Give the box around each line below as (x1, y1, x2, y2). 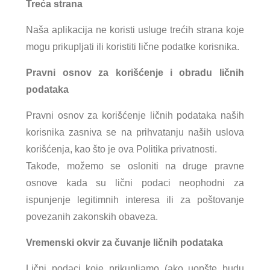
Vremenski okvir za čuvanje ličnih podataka (26, 237, 224, 248)
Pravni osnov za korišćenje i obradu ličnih (26, 67, 244, 78)
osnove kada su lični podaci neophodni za (26, 177, 244, 188)
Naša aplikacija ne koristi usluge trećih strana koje (26, 24, 244, 35)
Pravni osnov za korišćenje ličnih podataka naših (26, 110, 244, 121)
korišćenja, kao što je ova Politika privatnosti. (26, 143, 218, 154)
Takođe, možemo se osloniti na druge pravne (26, 160, 244, 171)
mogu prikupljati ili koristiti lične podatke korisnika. (26, 41, 242, 52)
